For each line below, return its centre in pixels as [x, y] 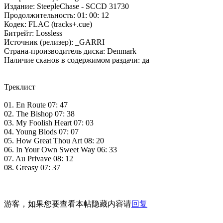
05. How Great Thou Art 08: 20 [54, 140]
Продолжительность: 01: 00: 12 [56, 15]
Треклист [20, 87]
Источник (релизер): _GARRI [54, 42]
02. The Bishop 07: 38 [39, 113]
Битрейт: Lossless [33, 33]
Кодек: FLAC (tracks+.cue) [48, 24]
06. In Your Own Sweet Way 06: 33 [60, 149]
